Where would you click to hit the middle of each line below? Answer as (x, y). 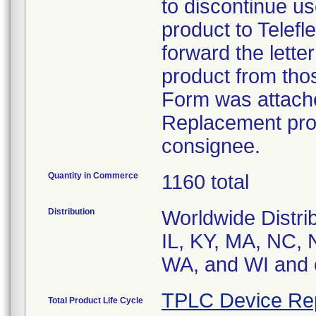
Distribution (71, 212)
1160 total (205, 182)
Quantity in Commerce (93, 176)
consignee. (211, 146)
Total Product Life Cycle (96, 300)
